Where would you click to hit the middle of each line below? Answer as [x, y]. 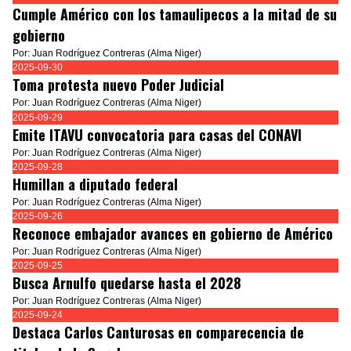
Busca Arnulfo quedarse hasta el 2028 [127, 283]
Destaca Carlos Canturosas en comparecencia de [158, 333]
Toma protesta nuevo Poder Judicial [118, 85]
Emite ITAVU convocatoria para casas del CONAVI [157, 134]
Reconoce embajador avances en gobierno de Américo [173, 233]
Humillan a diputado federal [95, 184]
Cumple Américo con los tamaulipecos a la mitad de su [175, 14]
